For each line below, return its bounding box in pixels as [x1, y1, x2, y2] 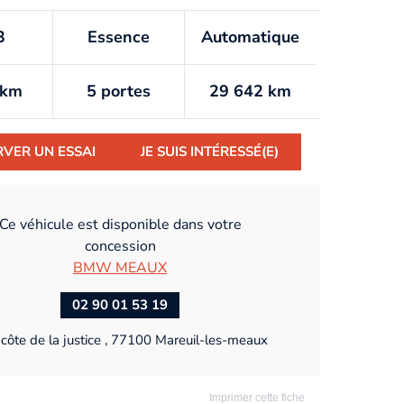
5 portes [86, 80, 151, 103]
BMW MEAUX [73, 257, 167, 278]
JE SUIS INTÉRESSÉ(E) [141, 142, 279, 161]
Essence [87, 26, 150, 49]
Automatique [201, 26, 300, 49]
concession [84, 235, 156, 256]
